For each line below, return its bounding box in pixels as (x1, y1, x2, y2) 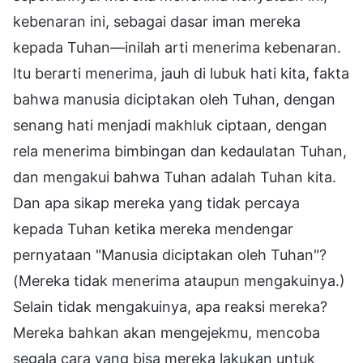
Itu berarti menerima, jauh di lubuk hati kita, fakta (13, 64, 349, 82)
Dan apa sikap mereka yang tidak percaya (13, 194, 300, 211)
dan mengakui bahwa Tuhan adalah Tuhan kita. (13, 168, 336, 186)
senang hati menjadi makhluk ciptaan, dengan (13, 116, 327, 134)
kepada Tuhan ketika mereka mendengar (13, 220, 293, 237)
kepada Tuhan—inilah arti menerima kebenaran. (13, 38, 341, 56)
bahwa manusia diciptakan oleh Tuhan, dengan (13, 90, 335, 108)
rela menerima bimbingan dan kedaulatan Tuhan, (13, 142, 347, 160)
